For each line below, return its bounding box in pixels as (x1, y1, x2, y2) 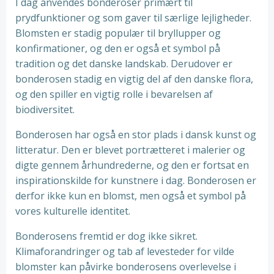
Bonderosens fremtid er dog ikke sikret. (15, 229, 198, 243)
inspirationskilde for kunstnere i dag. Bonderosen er (15, 174, 256, 187)
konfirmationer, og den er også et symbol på (15, 42, 220, 55)
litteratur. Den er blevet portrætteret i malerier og (15, 143, 245, 157)
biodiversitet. (15, 103, 75, 116)
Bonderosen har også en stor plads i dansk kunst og (15, 128, 256, 141)
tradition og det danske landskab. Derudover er (15, 57, 232, 70)
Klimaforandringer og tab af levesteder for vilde (15, 245, 234, 258)
